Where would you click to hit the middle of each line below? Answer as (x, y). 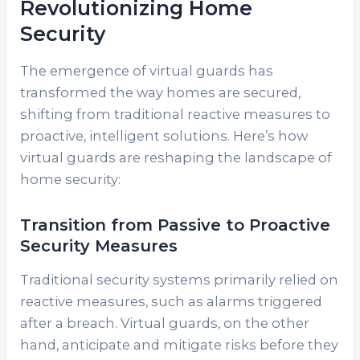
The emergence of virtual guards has (147, 71)
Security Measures (99, 246)
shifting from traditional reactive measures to (176, 115)
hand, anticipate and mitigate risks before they (180, 345)
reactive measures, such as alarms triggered (172, 302)
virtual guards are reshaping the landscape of (176, 158)
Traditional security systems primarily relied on (180, 280)
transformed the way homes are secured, (161, 93)
